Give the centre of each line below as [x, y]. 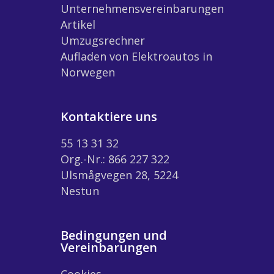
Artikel [78, 24]
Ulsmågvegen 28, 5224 [119, 175]
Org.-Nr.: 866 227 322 [115, 159]
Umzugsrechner [103, 40]
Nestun [80, 191]
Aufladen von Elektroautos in [136, 56]
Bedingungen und [114, 235]
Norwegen [88, 72]
